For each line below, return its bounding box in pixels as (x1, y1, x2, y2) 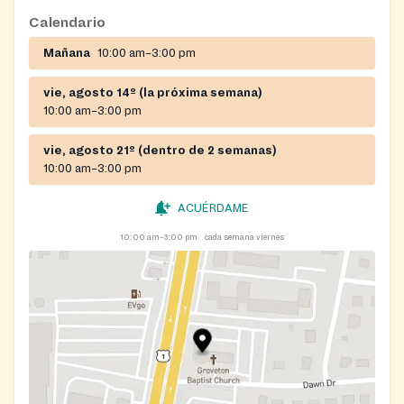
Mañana (43, 46, 90, 60)
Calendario (29, 14, 106, 30)
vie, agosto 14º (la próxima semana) (43, 86, 262, 99)
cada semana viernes (205, 232, 284, 242)
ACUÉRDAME (177, 201, 249, 215)
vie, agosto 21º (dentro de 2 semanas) (43, 143, 277, 157)
